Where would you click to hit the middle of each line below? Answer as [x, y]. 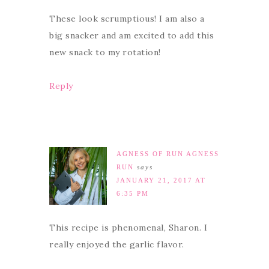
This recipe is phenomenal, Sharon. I [128, 227]
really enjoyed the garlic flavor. [117, 244]
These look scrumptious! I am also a [127, 18]
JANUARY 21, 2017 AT [161, 180]
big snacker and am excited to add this [131, 35]
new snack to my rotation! [105, 52]
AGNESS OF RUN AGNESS [168, 153]
